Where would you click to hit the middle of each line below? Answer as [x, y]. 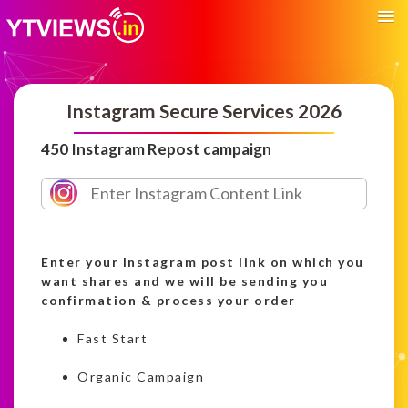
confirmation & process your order [168, 300]
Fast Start [112, 338]
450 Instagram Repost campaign [156, 148]
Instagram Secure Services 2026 [204, 110]
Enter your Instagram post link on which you [203, 261]
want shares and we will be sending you [184, 280]
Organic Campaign [141, 376]
